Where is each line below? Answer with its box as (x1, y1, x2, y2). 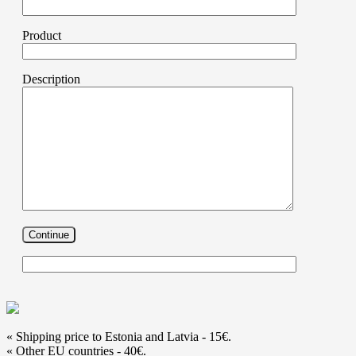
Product (22, 28, 61, 42)
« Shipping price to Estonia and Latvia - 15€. (6, 329, 231, 343)
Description (22, 72, 80, 86)
